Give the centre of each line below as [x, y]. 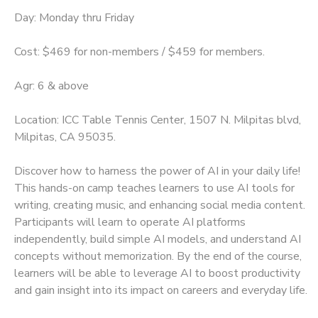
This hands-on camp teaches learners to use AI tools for [154, 188]
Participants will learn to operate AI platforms [130, 222]
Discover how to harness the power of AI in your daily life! [157, 171]
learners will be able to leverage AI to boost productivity [157, 273]
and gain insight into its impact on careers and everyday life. [161, 290]
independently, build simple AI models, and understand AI [158, 239]
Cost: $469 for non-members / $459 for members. [139, 51]
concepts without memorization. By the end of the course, [158, 256]
